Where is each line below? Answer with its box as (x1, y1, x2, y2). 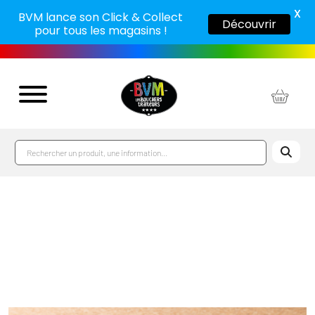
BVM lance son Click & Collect (18, 9, 183, 25)
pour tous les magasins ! (34, 22, 167, 39)
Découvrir (222, 15, 276, 32)
